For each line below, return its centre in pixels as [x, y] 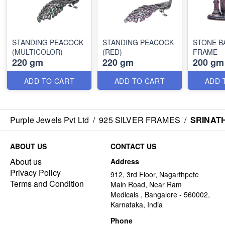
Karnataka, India [137, 204]
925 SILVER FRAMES [140, 120]
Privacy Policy [35, 173]
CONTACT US [133, 146]
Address [125, 161]
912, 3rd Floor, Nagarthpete [155, 174]
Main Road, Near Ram [146, 184]
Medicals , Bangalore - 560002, [160, 194]
